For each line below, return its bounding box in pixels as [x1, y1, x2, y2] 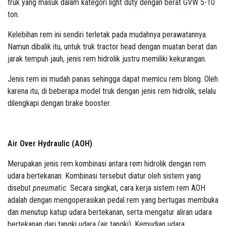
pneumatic [33, 183, 66, 193]
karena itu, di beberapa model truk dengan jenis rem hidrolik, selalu [8, 86, 216, 96]
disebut [8, 183, 33, 193]
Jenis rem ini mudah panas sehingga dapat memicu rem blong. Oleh [8, 74, 218, 84]
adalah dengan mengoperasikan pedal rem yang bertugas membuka [8, 195, 218, 205]
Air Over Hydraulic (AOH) [8, 139, 92, 149]
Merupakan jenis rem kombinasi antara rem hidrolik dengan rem [8, 159, 206, 169]
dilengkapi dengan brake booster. [8, 98, 111, 108]
